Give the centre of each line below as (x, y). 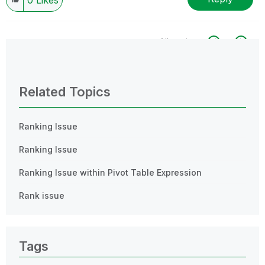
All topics (178, 42)
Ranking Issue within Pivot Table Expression (110, 172)
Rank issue (42, 195)
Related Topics (65, 91)
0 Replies (42, 69)
